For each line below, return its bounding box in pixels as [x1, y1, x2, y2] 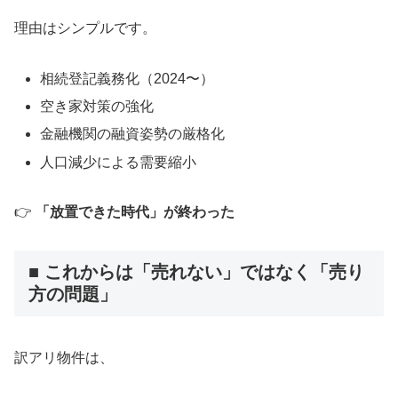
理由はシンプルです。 [14, 20, 156, 36]
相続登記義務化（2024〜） [40, 70, 215, 86]
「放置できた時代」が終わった [36, 204, 235, 220]
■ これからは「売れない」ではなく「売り [28, 262, 364, 283]
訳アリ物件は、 [14, 349, 114, 365]
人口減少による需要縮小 [40, 154, 197, 170]
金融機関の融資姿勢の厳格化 [40, 126, 226, 142]
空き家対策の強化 [40, 99, 155, 115]
